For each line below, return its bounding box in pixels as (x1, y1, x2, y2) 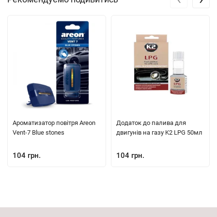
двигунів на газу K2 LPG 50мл (116, 129, 202, 137)
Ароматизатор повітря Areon (13, 119, 95, 127)
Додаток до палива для (116, 119, 186, 127)
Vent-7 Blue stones (13, 129, 64, 137)
